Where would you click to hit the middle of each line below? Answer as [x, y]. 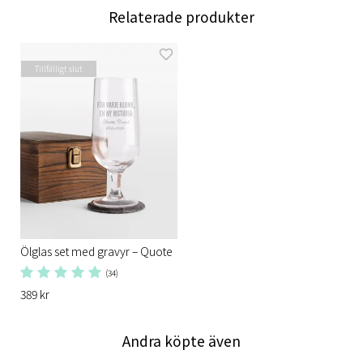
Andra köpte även [181, 341]
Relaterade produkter [181, 16]
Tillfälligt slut [59, 68]
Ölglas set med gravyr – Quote [96, 252]
